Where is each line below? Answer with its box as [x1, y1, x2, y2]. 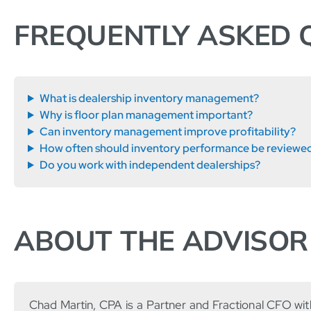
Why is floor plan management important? [39, 108, 253, 123]
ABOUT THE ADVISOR [14, 223, 308, 258]
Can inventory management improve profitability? [39, 124, 296, 140]
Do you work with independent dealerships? [39, 158, 260, 173]
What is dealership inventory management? [39, 91, 259, 106]
